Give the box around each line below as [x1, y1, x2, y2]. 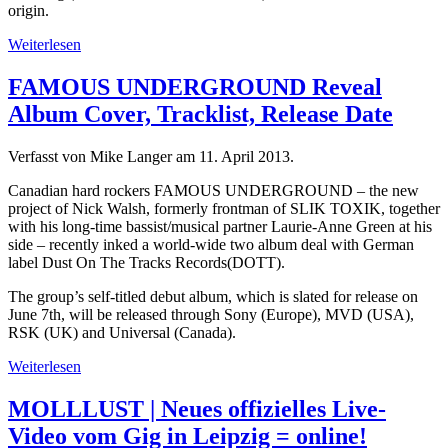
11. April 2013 [199, 148, 290, 166]
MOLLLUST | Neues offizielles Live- [8, 395, 386, 422]
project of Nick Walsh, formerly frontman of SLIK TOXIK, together [8, 200, 440, 218]
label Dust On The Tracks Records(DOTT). [8, 254, 285, 272]
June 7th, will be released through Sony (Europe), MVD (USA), [8, 306, 414, 324]
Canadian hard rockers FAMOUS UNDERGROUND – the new [8, 182, 419, 200]
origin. [8, 2, 49, 20]
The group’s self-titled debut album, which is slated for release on [8, 288, 418, 306]
